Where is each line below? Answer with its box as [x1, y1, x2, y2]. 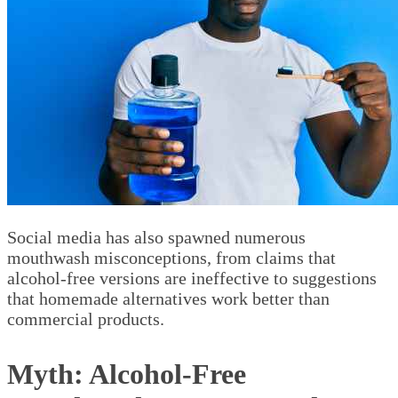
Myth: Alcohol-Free [7, 358, 246, 391]
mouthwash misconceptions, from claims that [7, 248, 336, 268]
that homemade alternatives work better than [7, 289, 330, 309]
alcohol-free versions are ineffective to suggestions [7, 268, 377, 289]
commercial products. [7, 309, 164, 330]
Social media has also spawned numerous [7, 227, 306, 248]
